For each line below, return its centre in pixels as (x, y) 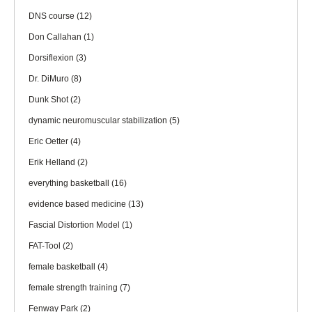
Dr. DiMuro (50, 78)
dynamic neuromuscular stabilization (99, 120)
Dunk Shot (49, 99)
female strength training (74, 287)
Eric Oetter (49, 141)
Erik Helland (53, 162)
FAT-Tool (46, 245)
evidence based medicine (78, 204)
